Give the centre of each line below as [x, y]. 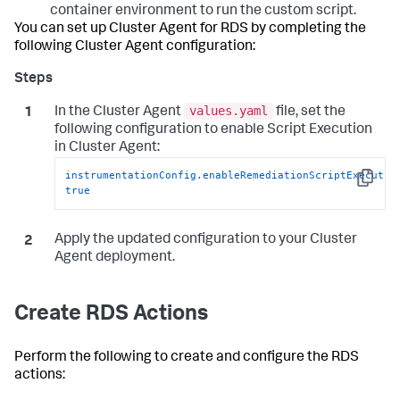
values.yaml [228, 111]
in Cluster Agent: [107, 149]
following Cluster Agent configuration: [135, 47]
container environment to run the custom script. [203, 11]
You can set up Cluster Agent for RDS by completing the [190, 29]
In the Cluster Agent [119, 113]
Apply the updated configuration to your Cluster [205, 240]
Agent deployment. [114, 258]
